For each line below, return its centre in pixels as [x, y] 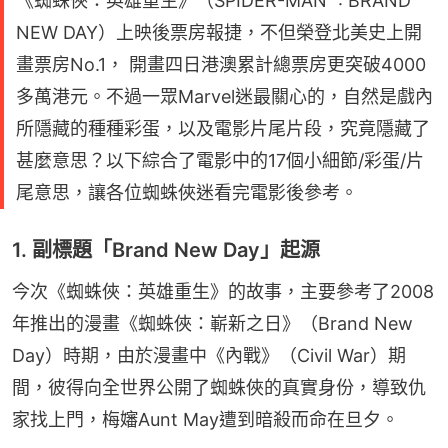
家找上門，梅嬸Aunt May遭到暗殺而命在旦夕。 [205, 420]
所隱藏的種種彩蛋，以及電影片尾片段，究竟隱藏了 [223, 129]
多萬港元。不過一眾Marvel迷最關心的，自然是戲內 [224, 97]
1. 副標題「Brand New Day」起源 [166, 250]
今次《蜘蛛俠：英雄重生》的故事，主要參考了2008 [223, 292]
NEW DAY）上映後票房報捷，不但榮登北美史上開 [219, 33]
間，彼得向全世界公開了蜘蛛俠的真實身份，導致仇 [219, 388]
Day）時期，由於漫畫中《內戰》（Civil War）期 [209, 356]
